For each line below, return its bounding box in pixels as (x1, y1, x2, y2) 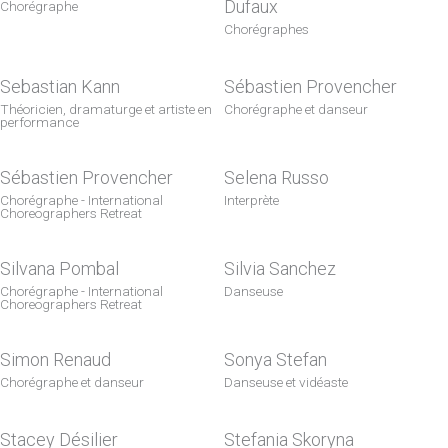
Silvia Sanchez (224, 258, 336, 279)
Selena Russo (224, 167, 329, 188)
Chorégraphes (224, 21, 309, 37)
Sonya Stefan (224, 349, 327, 370)
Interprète (224, 192, 279, 208)
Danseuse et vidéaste (224, 374, 348, 390)
